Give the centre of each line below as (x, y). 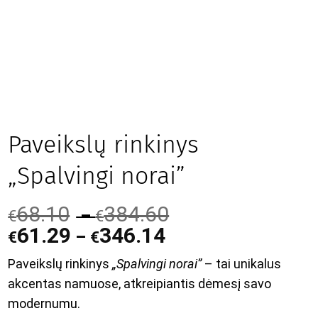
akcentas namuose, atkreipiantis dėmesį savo (140, 284)
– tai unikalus (242, 264)
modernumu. (44, 304)
